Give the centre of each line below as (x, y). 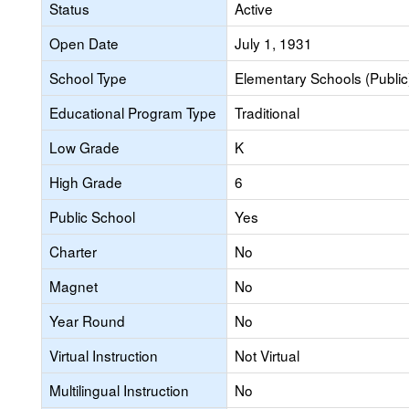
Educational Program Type (133, 112)
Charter (73, 251)
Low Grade (84, 147)
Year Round (87, 320)
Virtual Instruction (104, 355)
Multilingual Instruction (119, 390)
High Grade (86, 182)
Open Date (84, 43)
